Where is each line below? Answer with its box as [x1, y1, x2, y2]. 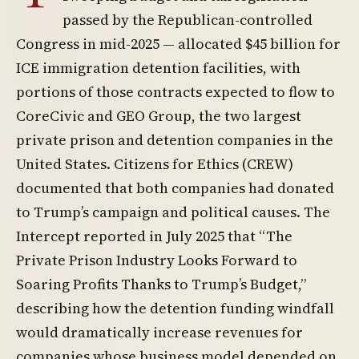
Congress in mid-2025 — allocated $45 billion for [16, 34, 341, 54]
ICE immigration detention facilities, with [16, 58, 301, 78]
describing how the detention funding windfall [16, 298, 334, 318]
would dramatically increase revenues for [16, 322, 303, 342]
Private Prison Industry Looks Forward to [16, 250, 297, 270]
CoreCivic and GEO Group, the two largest [16, 106, 301, 126]
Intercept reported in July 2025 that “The [16, 226, 292, 246]
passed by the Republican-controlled [63, 10, 313, 30]
